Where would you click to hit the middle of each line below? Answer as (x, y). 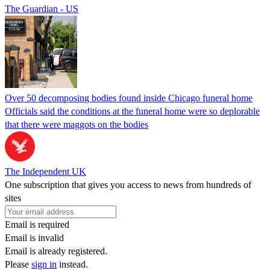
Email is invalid (34, 237)
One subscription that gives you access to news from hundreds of (128, 184)
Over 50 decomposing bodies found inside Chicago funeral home (129, 98)
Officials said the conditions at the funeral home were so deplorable (132, 111)
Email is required (37, 224)
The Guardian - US (42, 8)
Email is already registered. (56, 251)
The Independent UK (46, 171)
